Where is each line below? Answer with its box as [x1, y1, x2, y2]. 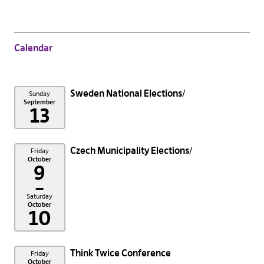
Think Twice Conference [70, 247, 171, 259]
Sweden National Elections [70, 87, 182, 100]
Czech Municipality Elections [70, 144, 189, 157]
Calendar [14, 42, 52, 54]
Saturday [27, 192, 53, 201]
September [24, 98, 56, 107]
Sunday [29, 90, 51, 98]
